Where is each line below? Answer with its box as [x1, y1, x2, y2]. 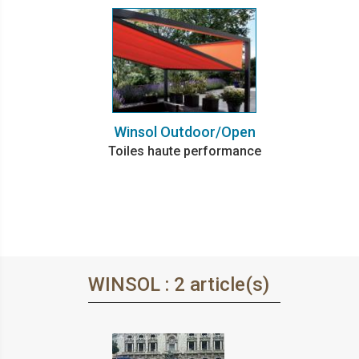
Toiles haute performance [107, 143, 261, 159]
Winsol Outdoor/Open [113, 123, 256, 140]
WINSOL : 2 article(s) [88, 272, 269, 296]
